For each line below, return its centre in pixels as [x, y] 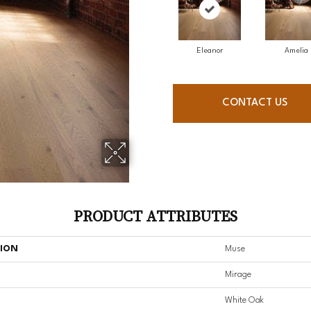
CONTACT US [254, 103]
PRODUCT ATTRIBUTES [155, 216]
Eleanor [209, 51]
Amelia [296, 51]
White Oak [244, 301]
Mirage [238, 275]
